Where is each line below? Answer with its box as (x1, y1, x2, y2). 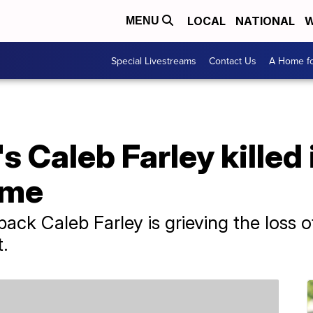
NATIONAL (235, 14, 295, 28)
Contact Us (209, 53, 256, 68)
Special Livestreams (111, 53, 196, 68)
